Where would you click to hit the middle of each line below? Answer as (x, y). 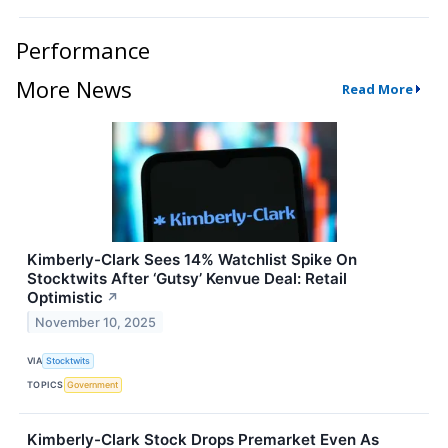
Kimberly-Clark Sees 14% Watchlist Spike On (192, 259)
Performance (83, 49)
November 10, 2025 (96, 322)
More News (74, 88)
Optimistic (65, 297)
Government (93, 385)
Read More (377, 89)
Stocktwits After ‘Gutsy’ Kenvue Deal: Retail (187, 278)
